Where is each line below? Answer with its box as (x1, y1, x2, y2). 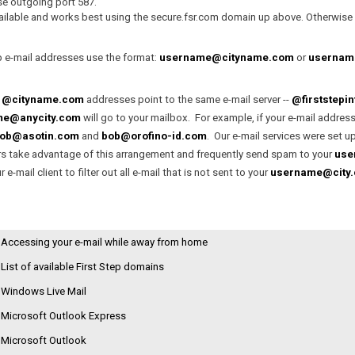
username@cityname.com (159, 52, 294, 63)
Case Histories (12, 18, 80, 30)
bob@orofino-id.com (101, 130, 207, 142)
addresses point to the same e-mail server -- (84, 94, 292, 105)
